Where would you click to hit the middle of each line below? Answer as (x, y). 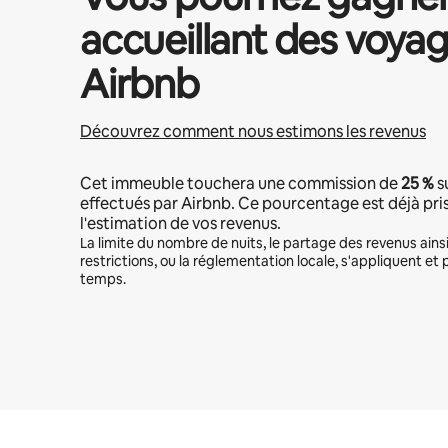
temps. (103, 279)
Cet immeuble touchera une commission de (240, 183)
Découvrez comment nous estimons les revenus (253, 131)
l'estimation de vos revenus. (180, 223)
